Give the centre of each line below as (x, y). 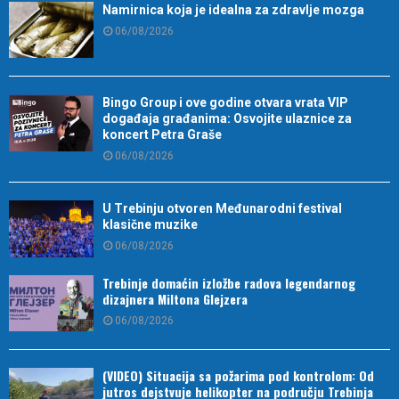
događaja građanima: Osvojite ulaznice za (227, 119)
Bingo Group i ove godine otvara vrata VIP (225, 103)
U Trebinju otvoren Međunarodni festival (222, 209)
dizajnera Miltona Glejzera (175, 298)
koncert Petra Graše (162, 135)
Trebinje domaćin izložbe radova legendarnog (229, 282)
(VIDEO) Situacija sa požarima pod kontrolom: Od (238, 376)
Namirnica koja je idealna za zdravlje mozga (233, 10)
